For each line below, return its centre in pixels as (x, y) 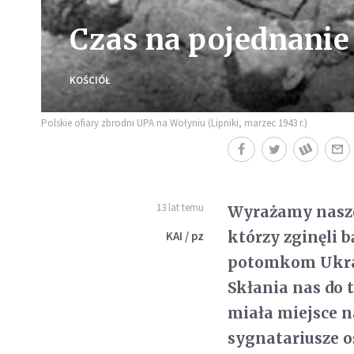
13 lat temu (181, 207)
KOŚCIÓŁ (90, 80)
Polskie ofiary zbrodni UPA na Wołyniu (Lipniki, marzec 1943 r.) (174, 122)
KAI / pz (185, 235)
